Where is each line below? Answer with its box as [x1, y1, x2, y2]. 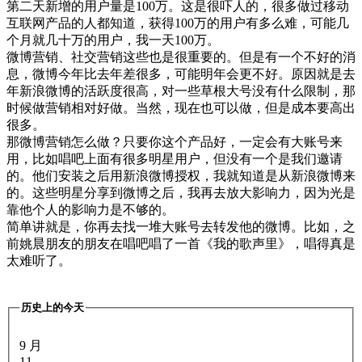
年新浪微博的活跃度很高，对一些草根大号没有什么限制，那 [6, 84, 356, 99]
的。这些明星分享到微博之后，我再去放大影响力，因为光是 [6, 186, 356, 200]
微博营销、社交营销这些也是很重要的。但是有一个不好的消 [6, 50, 356, 65]
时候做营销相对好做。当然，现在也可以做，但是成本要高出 [6, 101, 356, 116]
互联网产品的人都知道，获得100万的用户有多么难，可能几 [6, 16, 349, 31]
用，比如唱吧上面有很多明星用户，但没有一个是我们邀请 [6, 152, 343, 166]
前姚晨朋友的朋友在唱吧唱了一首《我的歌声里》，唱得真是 [6, 237, 356, 251]
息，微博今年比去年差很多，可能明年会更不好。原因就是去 [6, 67, 356, 82]
